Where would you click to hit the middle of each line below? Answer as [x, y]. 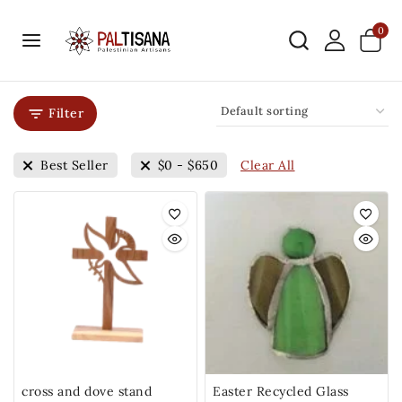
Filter [66, 113]
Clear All [268, 165]
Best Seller [74, 165]
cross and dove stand [87, 391]
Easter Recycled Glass [281, 391]
